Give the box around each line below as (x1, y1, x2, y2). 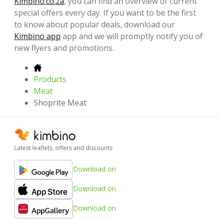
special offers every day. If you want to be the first (14, 7, 196, 18)
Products (34, 73, 66, 85)
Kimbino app (14, 30, 61, 42)
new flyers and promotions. (14, 42, 114, 53)
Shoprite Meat (34, 97, 87, 108)
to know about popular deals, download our (14, 19, 175, 30)
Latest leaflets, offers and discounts (14, 143, 112, 152)
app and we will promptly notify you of (61, 30, 203, 42)
